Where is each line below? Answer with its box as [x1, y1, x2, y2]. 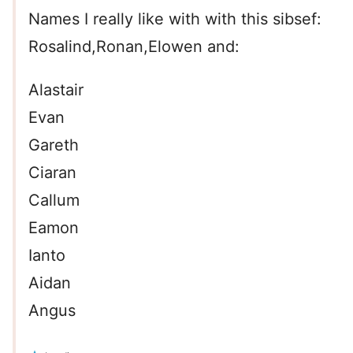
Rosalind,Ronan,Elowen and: [28, 37, 240, 57]
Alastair [28, 80, 84, 100]
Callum [28, 191, 80, 210]
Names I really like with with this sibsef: [28, 9, 321, 29]
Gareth [28, 136, 79, 155]
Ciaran [28, 163, 76, 183]
